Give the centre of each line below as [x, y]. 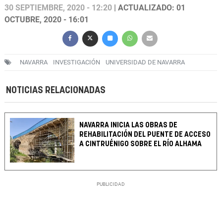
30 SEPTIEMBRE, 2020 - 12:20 [58, 8]
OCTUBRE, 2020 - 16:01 [47, 20]
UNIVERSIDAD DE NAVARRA [145, 62]
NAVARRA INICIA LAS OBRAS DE [129, 125]
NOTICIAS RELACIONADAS [56, 91]
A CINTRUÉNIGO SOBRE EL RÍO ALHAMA [141, 144]
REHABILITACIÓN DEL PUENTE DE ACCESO [145, 135]
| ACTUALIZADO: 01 [149, 8]
